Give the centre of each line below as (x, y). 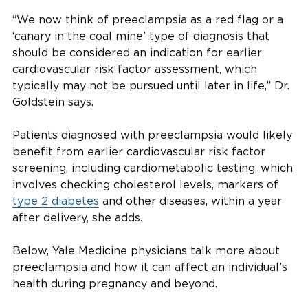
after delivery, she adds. (77, 217)
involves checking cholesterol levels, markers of (145, 184)
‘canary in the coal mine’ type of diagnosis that (141, 36)
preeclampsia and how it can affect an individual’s (150, 267)
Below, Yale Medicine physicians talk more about (146, 250)
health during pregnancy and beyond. (115, 283)
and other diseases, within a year (190, 201)
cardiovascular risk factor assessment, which (135, 69)
